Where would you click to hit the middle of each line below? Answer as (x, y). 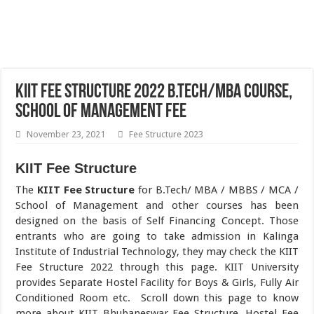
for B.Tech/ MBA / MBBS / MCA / (218, 190)
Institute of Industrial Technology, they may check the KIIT (157, 252)
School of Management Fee (101, 112)
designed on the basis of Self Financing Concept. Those (157, 221)
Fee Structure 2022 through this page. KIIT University (157, 267)
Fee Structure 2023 (166, 134)
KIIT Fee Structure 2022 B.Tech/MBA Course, (154, 93)
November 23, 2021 (66, 134)
